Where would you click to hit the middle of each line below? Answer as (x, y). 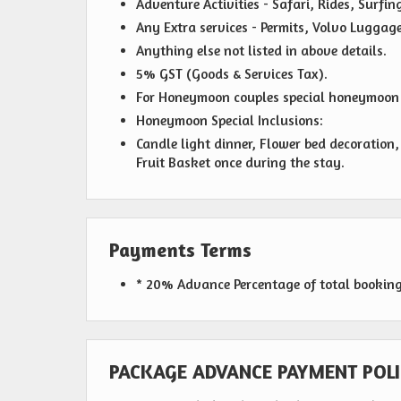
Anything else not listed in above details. (261, 51)
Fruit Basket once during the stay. (240, 163)
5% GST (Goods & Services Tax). (232, 74)
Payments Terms (180, 250)
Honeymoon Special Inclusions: (230, 121)
